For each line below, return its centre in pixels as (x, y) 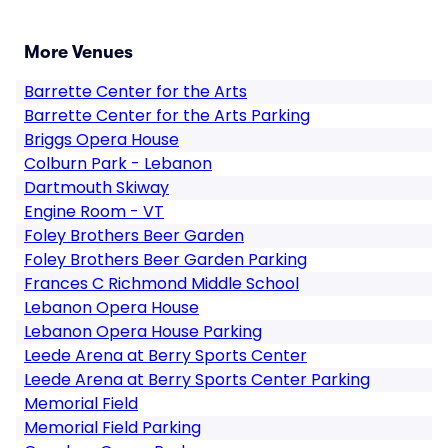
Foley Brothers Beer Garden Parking (165, 259)
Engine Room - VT (94, 211)
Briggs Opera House (101, 139)
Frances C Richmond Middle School (161, 283)
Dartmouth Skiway (96, 187)
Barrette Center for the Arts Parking (167, 115)
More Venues (78, 52)
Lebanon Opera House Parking (143, 331)
